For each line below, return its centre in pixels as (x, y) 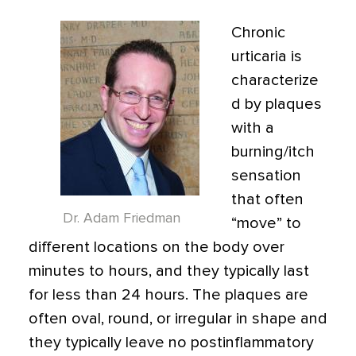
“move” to (266, 223)
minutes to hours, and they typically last (169, 271)
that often (267, 199)
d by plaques (277, 104)
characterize (275, 80)
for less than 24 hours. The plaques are (168, 295)
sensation (266, 176)
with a (253, 128)
